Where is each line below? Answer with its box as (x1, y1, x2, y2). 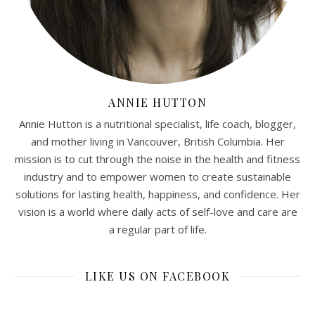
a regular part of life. (108, 222, 207, 236)
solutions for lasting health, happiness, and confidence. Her (15, 187, 300, 201)
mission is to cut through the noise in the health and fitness (15, 152, 300, 166)
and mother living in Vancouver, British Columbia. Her (30, 134, 285, 148)
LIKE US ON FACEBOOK (84, 269, 231, 283)
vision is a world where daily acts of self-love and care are (18, 205, 297, 219)
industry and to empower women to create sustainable (24, 169, 291, 184)
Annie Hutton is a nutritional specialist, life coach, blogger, (19, 117, 296, 131)
